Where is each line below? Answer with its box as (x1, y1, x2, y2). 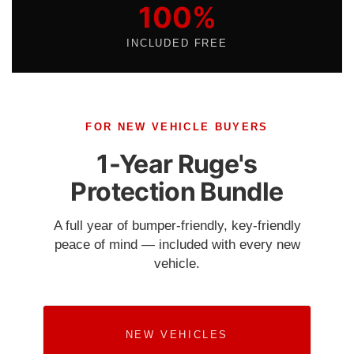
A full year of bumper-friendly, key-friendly (53, 218, 301, 234)
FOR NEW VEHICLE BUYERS (85, 121, 269, 134)
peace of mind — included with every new (54, 237, 300, 253)
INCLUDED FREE (126, 37, 228, 50)
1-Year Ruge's (96, 149, 258, 180)
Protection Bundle (70, 176, 284, 208)
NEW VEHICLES (125, 329, 229, 341)
